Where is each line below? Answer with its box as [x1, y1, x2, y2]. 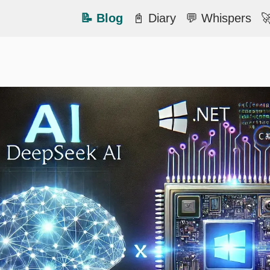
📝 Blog [81, 11, 123, 25]
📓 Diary [133, 11, 176, 25]
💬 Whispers [186, 11, 251, 25]
